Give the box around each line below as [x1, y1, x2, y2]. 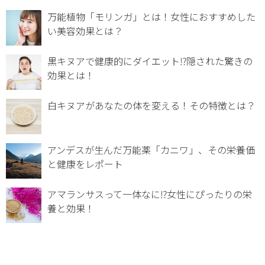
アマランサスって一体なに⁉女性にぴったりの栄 [47, 187, 252, 202]
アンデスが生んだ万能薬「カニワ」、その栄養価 [47, 143, 255, 157]
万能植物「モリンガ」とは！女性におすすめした [47, 9, 256, 24]
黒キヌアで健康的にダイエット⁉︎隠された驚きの [47, 54, 253, 69]
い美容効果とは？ [47, 24, 123, 38]
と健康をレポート [47, 157, 123, 172]
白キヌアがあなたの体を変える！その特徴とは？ [47, 98, 256, 113]
